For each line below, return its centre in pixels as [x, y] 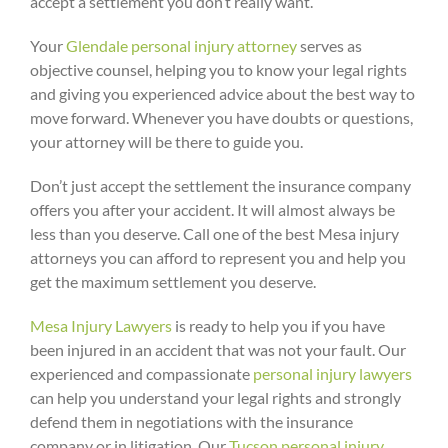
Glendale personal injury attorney [181, 46]
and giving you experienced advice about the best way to [222, 94]
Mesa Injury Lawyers [101, 326]
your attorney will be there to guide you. [166, 142]
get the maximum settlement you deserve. [173, 282]
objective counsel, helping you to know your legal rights [218, 70]
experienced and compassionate [141, 374]
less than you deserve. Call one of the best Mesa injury [214, 234]
